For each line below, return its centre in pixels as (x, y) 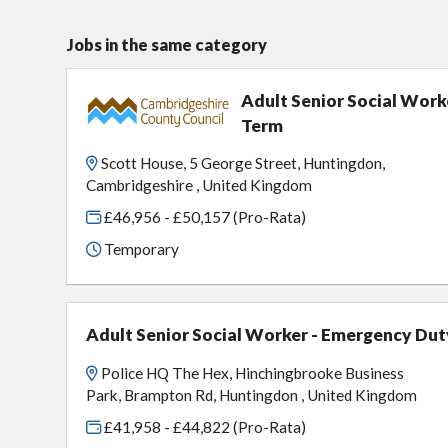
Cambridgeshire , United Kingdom (199, 185)
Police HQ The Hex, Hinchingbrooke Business (253, 373)
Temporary (140, 248)
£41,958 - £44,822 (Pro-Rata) (204, 426)
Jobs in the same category (167, 44)
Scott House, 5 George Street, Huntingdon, (243, 163)
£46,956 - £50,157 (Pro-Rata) (204, 217)
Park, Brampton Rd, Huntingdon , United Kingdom (252, 395)
